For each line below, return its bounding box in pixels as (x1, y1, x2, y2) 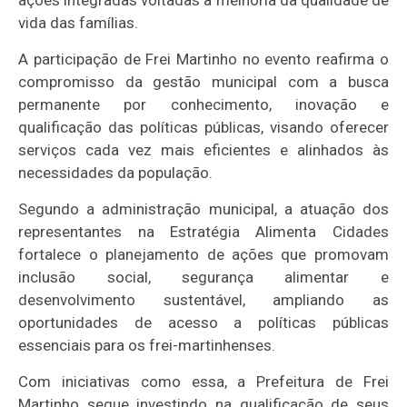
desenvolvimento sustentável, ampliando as (18, 290, 389, 309)
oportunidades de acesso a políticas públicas (18, 313, 389, 332)
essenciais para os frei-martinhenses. (18, 335, 276, 354)
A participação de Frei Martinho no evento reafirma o (18, 49, 389, 68)
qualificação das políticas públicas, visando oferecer (18, 117, 389, 136)
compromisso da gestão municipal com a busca (18, 72, 389, 91)
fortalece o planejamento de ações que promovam (18, 244, 389, 263)
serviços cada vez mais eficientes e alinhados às (18, 140, 389, 159)
